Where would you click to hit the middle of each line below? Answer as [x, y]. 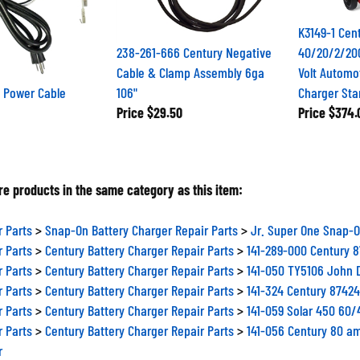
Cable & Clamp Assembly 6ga [190, 66]
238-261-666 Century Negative [194, 46]
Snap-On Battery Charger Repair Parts [141, 223]
